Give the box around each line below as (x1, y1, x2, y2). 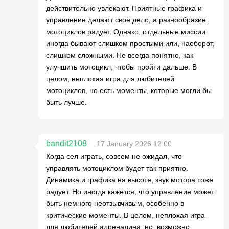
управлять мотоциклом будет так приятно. (46, 164, 188, 172)
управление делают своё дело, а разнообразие (46, 15, 206, 24)
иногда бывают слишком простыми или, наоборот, (46, 39, 214, 48)
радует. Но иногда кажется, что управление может (46, 187, 214, 196)
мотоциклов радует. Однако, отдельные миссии (46, 27, 205, 36)
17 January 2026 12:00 (97, 139, 172, 148)
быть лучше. (46, 98, 87, 106)
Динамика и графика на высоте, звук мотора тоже (46, 175, 213, 184)
